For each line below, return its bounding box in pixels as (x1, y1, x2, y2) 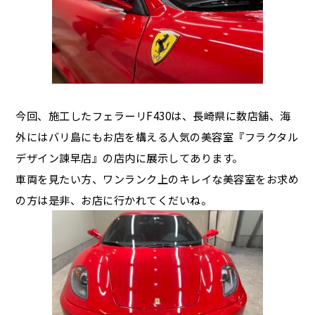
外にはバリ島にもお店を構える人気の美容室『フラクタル (15, 129, 299, 144)
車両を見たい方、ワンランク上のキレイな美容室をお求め (15, 171, 300, 186)
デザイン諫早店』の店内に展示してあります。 (15, 150, 243, 165)
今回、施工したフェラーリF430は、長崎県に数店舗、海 (15, 108, 291, 123)
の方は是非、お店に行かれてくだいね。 (15, 192, 212, 207)
